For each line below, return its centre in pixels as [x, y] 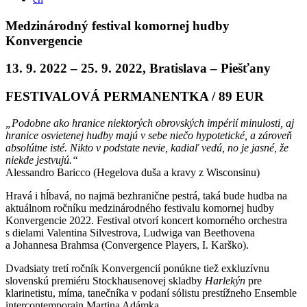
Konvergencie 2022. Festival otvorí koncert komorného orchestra [146, 220]
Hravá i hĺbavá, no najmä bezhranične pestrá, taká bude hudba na [146, 195]
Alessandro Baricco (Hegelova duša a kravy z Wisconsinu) [133, 172]
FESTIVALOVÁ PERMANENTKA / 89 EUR [135, 97]
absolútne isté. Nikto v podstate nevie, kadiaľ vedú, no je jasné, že [147, 147]
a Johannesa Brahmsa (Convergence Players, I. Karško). [127, 245]
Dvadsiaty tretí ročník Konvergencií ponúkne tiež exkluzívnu [137, 268]
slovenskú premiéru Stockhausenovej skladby [105, 280]
